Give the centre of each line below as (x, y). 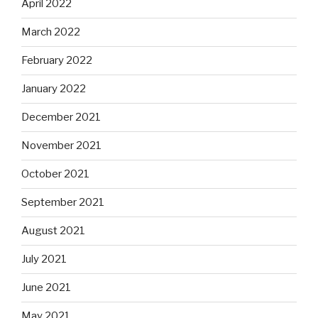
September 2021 (63, 203)
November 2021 (61, 146)
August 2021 (53, 231)
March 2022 (51, 32)
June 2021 (46, 288)
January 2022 (54, 89)
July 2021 (44, 259)
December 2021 (61, 117)
